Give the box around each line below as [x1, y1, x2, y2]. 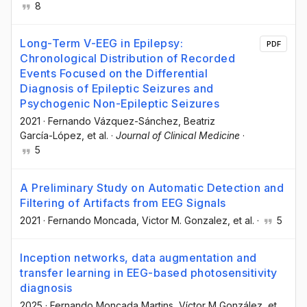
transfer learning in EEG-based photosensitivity [20, 265, 278, 280]
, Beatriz [178, 115, 215, 127]
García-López [20, 130, 82, 142]
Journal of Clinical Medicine [116, 130, 240, 142]
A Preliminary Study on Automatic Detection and [20, 180, 284, 195]
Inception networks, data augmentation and [20, 250, 257, 265]
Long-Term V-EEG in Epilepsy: [20, 36, 183, 51]
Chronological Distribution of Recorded [20, 51, 235, 66]
